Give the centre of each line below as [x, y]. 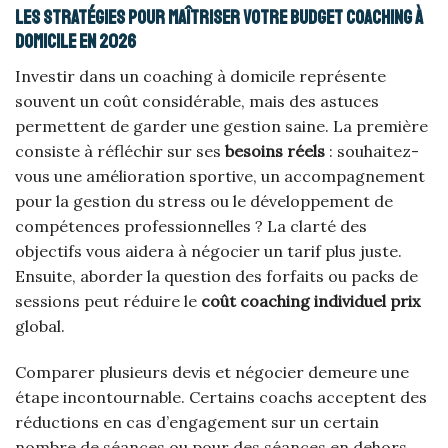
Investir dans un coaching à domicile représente [200, 76]
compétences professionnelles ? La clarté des [191, 226]
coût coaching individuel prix [310, 301]
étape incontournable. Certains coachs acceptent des [221, 396]
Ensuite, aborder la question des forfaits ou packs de [216, 276]
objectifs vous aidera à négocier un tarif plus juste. [208, 251]
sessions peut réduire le [108, 301]
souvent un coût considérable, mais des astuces [197, 101]
